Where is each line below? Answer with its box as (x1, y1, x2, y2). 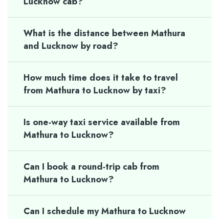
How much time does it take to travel (23, 71, 178, 84)
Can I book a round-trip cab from (23, 160, 159, 173)
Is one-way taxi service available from (23, 116, 180, 129)
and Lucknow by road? (23, 40, 118, 52)
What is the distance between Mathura (23, 27, 185, 40)
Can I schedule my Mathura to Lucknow (23, 205, 186, 218)
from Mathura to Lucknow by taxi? (23, 84, 166, 97)
